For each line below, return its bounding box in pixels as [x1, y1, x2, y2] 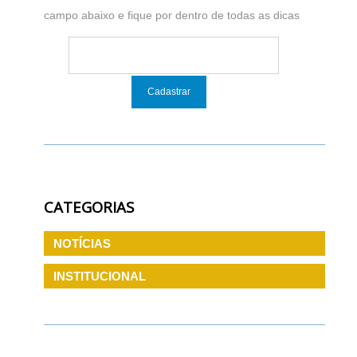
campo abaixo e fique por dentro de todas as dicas [44, 8, 300, 22]
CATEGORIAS [44, 196, 135, 217]
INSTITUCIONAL [53, 269, 147, 284]
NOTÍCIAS [53, 237, 112, 251]
